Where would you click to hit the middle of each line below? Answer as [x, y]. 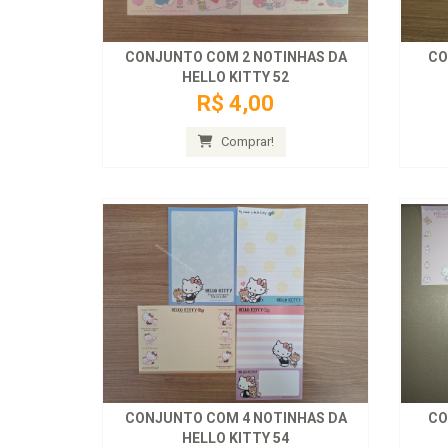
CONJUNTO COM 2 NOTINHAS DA [235, 57]
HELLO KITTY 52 [236, 77]
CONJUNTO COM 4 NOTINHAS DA [235, 418]
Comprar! [245, 142]
